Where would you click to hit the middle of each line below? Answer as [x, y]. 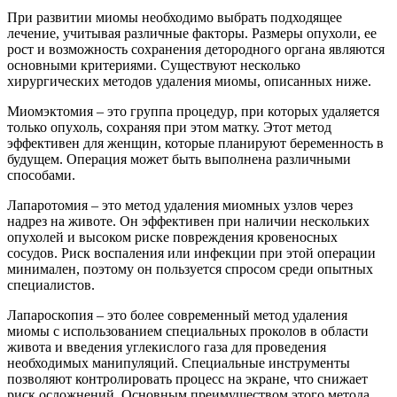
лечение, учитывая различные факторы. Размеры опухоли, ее [192, 34]
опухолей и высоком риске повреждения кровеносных [172, 237]
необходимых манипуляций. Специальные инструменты [179, 363]
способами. [41, 175]
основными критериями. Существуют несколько [154, 66]
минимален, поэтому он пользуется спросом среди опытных [190, 269]
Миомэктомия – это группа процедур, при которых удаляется [193, 112]
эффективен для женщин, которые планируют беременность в [195, 144]
